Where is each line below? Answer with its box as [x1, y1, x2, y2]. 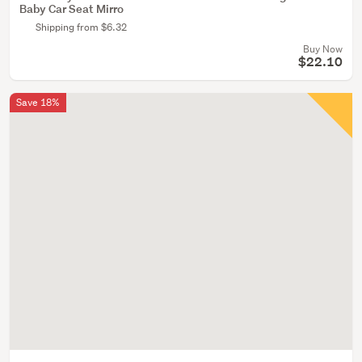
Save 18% [16, 95, 60, 109]
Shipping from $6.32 [36, 20, 127, 34]
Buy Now [303, 42, 343, 56]
